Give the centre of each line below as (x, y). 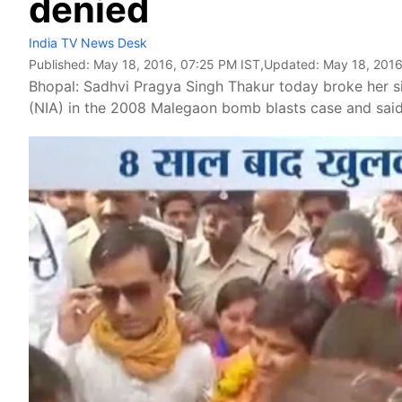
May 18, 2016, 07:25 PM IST (177, 64)
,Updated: (292, 64)
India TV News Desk (88, 43)
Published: (61, 64)
